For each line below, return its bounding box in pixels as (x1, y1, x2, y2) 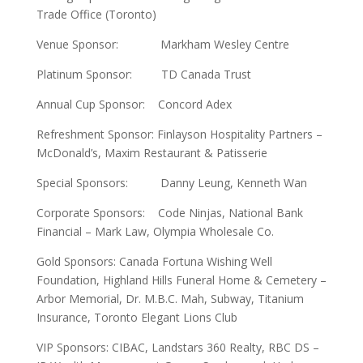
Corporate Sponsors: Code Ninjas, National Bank (36, 205, 303, 220)
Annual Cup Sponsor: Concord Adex (36, 96, 232, 112)
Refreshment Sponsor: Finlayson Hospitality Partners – (36, 126, 322, 142)
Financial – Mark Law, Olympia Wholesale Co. (36, 224, 274, 239)
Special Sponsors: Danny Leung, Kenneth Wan (36, 175, 307, 190)
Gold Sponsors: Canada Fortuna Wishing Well (36, 254, 272, 269)
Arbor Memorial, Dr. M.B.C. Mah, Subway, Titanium (36, 291, 304, 306)
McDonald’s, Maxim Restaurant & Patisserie (36, 145, 267, 160)
